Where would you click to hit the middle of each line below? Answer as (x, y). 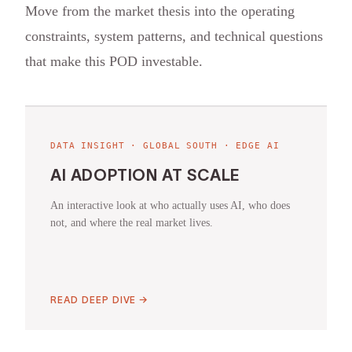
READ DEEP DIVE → (100, 300)
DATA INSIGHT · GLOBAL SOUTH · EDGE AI (165, 146)
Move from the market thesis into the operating (160, 11)
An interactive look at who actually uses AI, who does (170, 206)
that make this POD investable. (114, 62)
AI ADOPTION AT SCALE (145, 176)
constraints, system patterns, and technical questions (174, 37)
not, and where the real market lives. (132, 223)
